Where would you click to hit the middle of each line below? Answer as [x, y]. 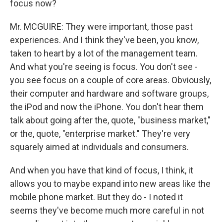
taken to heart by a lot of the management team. [104, 53]
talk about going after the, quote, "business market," [110, 120]
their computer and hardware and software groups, [109, 93]
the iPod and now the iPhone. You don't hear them [107, 107]
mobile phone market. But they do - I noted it [96, 197]
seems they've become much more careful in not [107, 210]
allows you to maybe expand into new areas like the [110, 184]
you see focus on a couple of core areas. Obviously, [111, 80]
